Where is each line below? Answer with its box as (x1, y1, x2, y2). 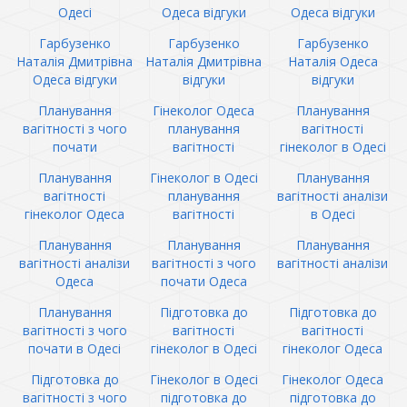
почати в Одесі (28, 340, 121, 357)
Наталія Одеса (287, 53, 378, 70)
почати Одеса (160, 273, 247, 290)
